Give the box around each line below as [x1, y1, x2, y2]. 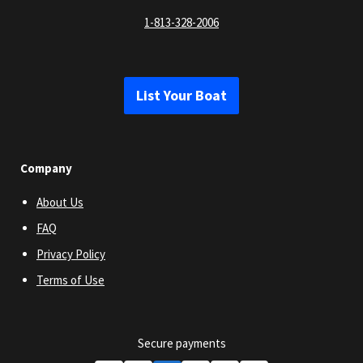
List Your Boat [136, 86, 227, 105]
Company [20, 160, 72, 177]
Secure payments [137, 335, 226, 352]
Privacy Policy [36, 246, 105, 263]
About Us [36, 194, 83, 211]
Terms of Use [36, 272, 105, 288]
